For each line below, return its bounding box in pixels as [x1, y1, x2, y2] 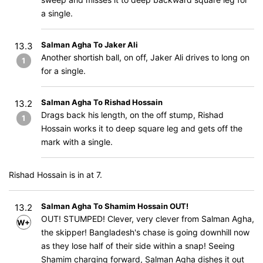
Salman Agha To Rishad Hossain [41, 97, 163, 107]
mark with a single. [41, 137, 113, 147]
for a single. [41, 66, 86, 76]
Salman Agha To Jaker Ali [41, 40, 138, 49]
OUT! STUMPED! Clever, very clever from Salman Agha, [41, 214, 254, 224]
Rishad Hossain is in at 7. [9, 170, 102, 180]
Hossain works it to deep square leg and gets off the [41, 123, 242, 133]
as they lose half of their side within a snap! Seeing [41, 241, 235, 251]
